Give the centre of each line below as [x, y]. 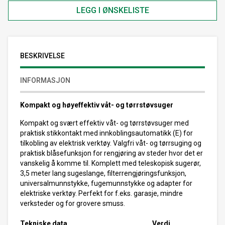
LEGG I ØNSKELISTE [113, 10]
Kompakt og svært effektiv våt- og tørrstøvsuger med [104, 123]
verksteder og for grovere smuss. [73, 203]
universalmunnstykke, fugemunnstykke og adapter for [106, 183]
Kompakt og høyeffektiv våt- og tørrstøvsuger [97, 105]
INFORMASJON [45, 80]
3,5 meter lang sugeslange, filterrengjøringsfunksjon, [103, 173]
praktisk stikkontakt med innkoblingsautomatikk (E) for [106, 133]
